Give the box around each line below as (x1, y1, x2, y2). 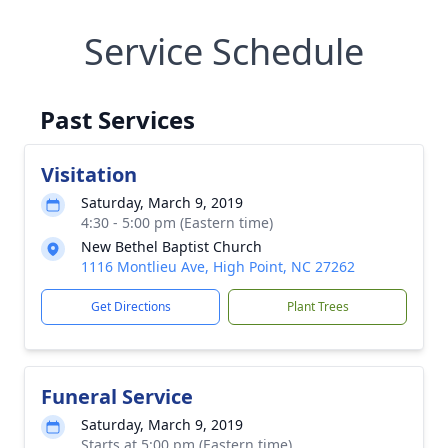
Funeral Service (41, 383, 193, 410)
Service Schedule (84, 27, 364, 76)
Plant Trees (286, 298, 349, 315)
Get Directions (90, 298, 171, 315)
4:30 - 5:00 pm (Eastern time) (81, 213, 273, 232)
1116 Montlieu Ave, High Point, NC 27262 (81, 257, 355, 276)
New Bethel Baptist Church (81, 237, 262, 256)
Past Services (40, 103, 195, 136)
